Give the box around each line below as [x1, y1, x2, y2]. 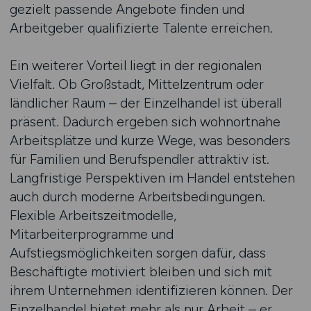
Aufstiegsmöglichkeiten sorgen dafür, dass [9, 244, 266, 261]
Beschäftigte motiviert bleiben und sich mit [9, 263, 272, 280]
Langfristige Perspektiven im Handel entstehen [9, 169, 295, 186]
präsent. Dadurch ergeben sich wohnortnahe [9, 113, 280, 130]
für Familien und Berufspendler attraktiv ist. [9, 151, 269, 167]
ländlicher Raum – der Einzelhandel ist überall [9, 94, 282, 111]
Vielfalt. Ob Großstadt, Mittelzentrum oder [9, 76, 264, 92]
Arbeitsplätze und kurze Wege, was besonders [9, 132, 290, 149]
